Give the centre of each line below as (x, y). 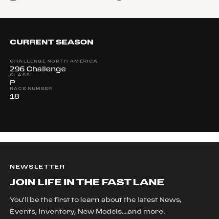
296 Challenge (38, 69)
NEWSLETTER (38, 166)
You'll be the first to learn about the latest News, (96, 199)
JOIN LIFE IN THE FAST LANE (87, 182)
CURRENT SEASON (52, 42)
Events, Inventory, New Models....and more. (87, 211)
